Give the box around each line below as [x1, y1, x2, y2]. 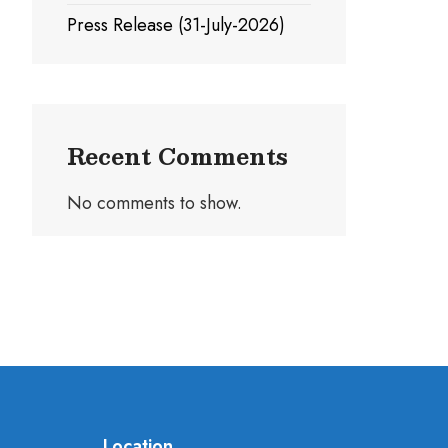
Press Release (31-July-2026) [67, 12, 285, 38]
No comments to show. [67, 190, 242, 216]
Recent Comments [67, 137, 288, 174]
